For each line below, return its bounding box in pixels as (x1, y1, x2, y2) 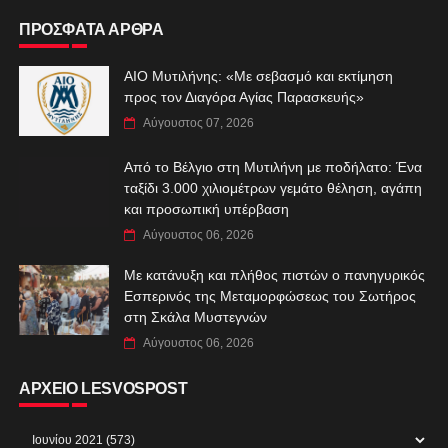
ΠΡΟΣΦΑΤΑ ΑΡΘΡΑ (18, 20, 164, 38)
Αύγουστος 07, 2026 (142, 115, 254, 130)
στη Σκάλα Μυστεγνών (123, 308, 267, 325)
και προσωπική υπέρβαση (123, 200, 289, 217)
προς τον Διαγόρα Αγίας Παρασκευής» (123, 88, 364, 105)
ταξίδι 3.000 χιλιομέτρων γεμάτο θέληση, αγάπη (123, 179, 422, 196)
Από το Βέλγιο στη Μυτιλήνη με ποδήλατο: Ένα (123, 158, 422, 175)
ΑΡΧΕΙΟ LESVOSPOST (18, 379, 188, 397)
